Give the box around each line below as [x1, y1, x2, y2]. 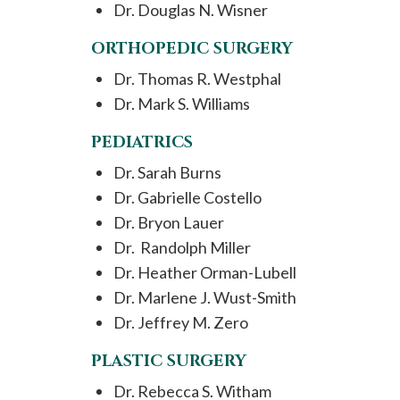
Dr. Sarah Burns [113, 162, 221, 182]
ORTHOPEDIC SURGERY [91, 37, 293, 60]
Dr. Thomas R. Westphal [113, 69, 281, 88]
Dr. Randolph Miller [113, 237, 251, 257]
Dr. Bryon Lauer [113, 212, 224, 232]
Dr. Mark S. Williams [113, 94, 250, 113]
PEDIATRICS [91, 131, 193, 154]
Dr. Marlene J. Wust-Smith [113, 287, 296, 307]
